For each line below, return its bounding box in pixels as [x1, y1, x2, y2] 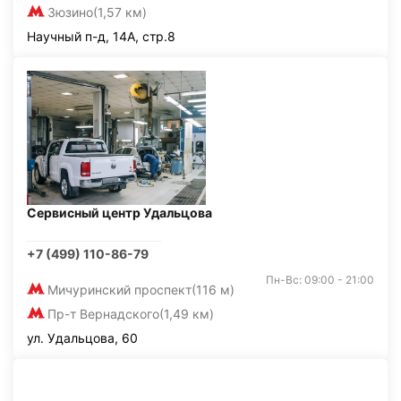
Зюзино [47, 4, 93, 20]
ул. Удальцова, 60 [27, 330, 138, 346]
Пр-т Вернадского [47, 306, 159, 321]
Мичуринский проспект [47, 282, 192, 297]
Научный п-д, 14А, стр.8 [27, 29, 175, 44]
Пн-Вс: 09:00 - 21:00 [266, 273, 374, 286]
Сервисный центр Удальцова [27, 205, 212, 220]
